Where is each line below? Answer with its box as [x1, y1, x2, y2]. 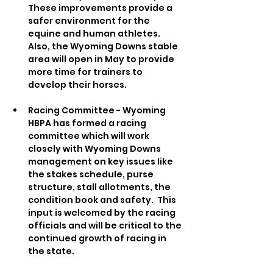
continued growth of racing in [28, 232, 168, 245]
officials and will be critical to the [28, 219, 183, 232]
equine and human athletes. [28, 27, 164, 40]
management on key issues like [28, 155, 175, 168]
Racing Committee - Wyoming [28, 104, 168, 117]
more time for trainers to [28, 66, 144, 79]
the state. [28, 245, 74, 258]
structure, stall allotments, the [28, 181, 172, 194]
